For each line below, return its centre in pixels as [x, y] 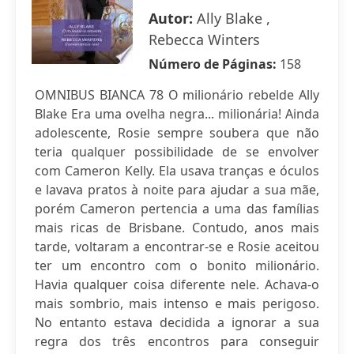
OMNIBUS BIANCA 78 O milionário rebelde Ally [177, 95]
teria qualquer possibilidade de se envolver [177, 152]
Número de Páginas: [214, 64]
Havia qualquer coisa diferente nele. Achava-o [177, 284]
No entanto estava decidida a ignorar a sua [177, 322]
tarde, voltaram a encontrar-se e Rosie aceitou [177, 247]
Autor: [173, 18]
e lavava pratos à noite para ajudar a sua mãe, [177, 190]
